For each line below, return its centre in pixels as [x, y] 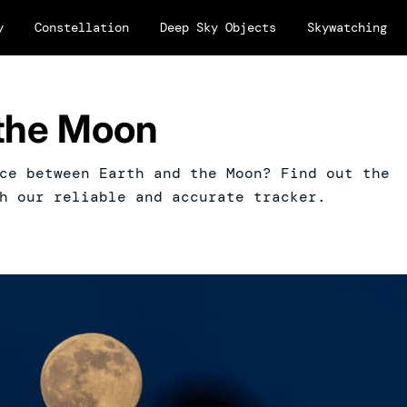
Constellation [82, 27]
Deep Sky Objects [218, 27]
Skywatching [347, 27]
